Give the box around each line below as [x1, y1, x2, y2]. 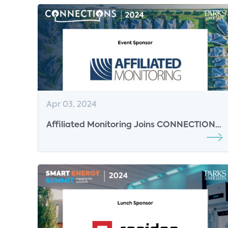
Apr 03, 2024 [46, 101, 97, 109]
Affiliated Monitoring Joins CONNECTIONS [46, 121, 220, 130]
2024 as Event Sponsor [46, 133, 139, 142]
